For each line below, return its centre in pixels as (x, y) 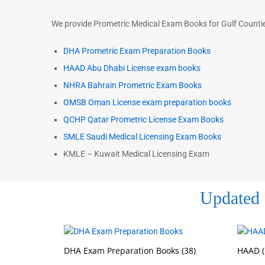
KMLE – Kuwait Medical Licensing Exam (136, 153)
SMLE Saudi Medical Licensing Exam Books (142, 136)
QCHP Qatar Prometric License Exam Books (143, 119)
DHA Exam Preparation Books (123, 251)
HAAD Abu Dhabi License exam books (132, 68)
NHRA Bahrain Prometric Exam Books (132, 85)
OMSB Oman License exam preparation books (147, 102)
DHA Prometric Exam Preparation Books (137, 51)
